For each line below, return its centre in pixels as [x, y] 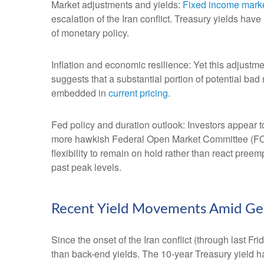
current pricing [138, 93]
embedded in [80, 93]
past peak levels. [86, 167]
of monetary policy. [90, 33]
